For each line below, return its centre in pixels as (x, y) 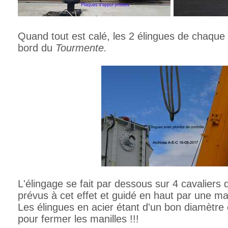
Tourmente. (81, 48)
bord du (37, 48)
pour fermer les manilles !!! (78, 219)
